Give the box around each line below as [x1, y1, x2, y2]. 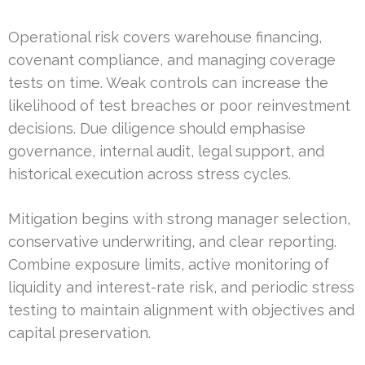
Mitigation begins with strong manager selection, [8, 209, 350, 227]
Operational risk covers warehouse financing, [8, 28, 322, 46]
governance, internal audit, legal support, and [8, 142, 324, 160]
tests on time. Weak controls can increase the [8, 73, 328, 91]
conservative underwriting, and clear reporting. [8, 232, 336, 250]
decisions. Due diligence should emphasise [8, 119, 306, 137]
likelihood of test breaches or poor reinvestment [8, 96, 350, 114]
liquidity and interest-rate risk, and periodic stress [8, 278, 354, 296]
